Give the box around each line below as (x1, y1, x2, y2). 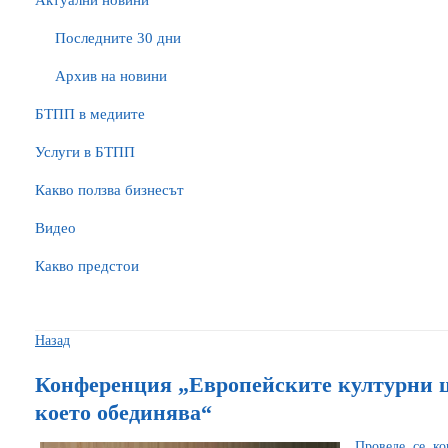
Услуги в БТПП (35, 144, 135, 160)
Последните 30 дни (55, 30, 181, 46)
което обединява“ (35, 400, 212, 425)
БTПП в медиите (35, 106, 145, 122)
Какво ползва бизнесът (35, 182, 184, 198)
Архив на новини (55, 68, 167, 84)
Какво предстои (35, 258, 139, 274)
